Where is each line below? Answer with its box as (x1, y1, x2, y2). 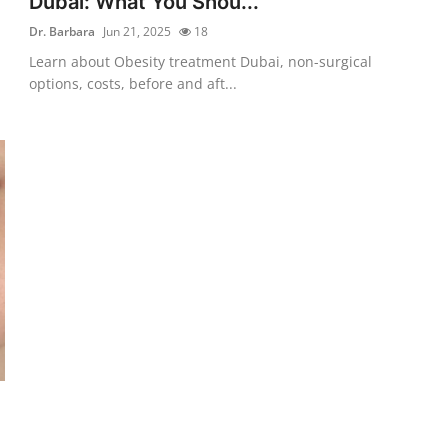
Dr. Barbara (29, 22, 96, 40)
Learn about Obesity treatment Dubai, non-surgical (29, 51, 373, 71)
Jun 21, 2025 (103, 22, 172, 40)
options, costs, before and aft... (29, 73, 238, 93)
